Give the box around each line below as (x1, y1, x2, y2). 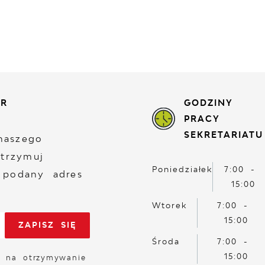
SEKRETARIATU (183, 129, 263, 140)
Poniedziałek (152, 164, 213, 174)
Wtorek (152, 201, 187, 211)
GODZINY (183, 97, 233, 108)
